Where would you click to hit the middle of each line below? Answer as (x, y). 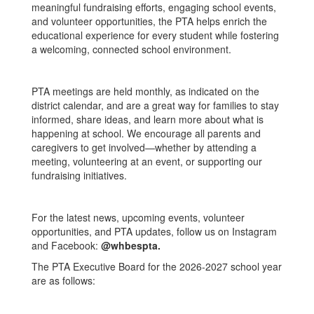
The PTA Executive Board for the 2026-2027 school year (157, 266)
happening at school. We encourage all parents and (146, 133)
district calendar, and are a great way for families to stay (155, 105)
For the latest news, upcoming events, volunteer (138, 217)
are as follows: (63, 280)
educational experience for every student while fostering (155, 35)
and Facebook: (66, 245)
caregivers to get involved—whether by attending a (144, 147)
